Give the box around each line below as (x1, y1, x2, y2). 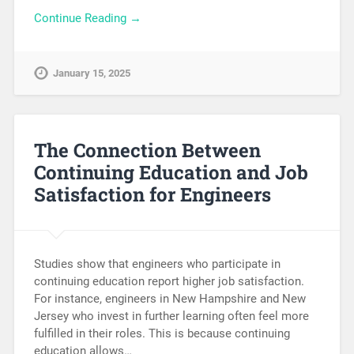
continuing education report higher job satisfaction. (33, 273, 304, 288)
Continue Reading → (33, 11, 141, 26)
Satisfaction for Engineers (33, 182, 271, 207)
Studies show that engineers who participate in (33, 256, 281, 271)
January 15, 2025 (52, 67, 130, 80)
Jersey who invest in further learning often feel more (33, 308, 309, 323)
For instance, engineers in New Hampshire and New (33, 291, 306, 306)
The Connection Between (33, 137, 261, 163)
